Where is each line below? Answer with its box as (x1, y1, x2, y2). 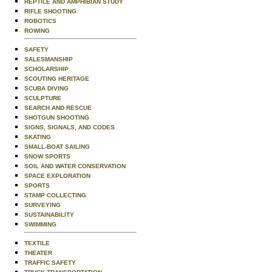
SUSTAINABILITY (24, 211, 74, 218)
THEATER (24, 250, 52, 256)
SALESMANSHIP (24, 56, 73, 63)
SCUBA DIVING (24, 85, 69, 92)
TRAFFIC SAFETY (24, 259, 76, 266)
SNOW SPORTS (24, 153, 70, 160)
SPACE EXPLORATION (24, 172, 90, 179)
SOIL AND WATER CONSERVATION (24, 163, 126, 169)
